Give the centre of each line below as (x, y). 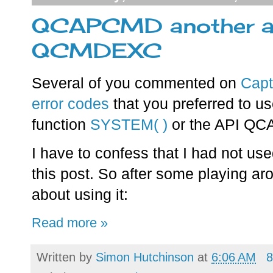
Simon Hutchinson (145, 257)
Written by (66, 257)
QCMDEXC (97, 50)
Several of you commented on (136, 83)
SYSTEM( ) (129, 125)
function (61, 125)
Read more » (70, 223)
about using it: (80, 195)
